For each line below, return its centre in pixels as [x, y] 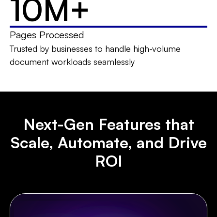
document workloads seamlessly [72, 61]
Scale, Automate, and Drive [108, 142]
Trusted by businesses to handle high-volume [95, 48]
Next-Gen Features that [108, 124]
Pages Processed [47, 34]
